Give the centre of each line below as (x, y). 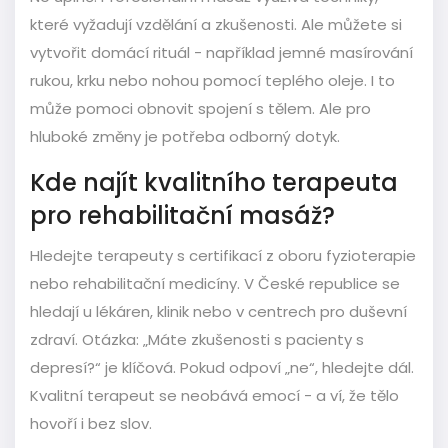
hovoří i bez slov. (91, 423)
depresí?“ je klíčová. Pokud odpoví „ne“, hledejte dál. (222, 367)
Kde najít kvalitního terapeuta (214, 182)
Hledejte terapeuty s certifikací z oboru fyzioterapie (223, 255)
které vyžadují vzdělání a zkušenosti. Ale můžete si (216, 24)
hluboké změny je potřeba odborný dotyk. (185, 136)
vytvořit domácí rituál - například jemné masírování (221, 52)
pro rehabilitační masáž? (182, 215)
